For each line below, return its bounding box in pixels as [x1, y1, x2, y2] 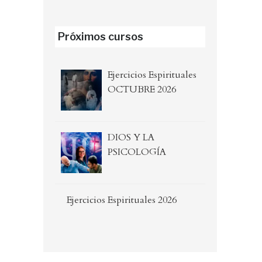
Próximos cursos [57, 30, 143, 43]
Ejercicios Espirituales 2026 [66, 194, 177, 207]
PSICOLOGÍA [107, 146, 166, 159]
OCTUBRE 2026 [107, 83, 176, 96]
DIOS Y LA [107, 131, 154, 144]
